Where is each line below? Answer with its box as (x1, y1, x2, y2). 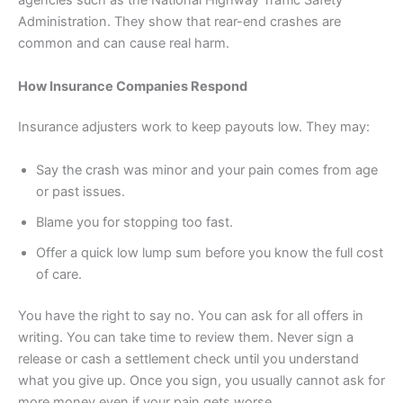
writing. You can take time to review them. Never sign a (18, 328, 354, 345)
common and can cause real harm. (18, 35, 229, 52)
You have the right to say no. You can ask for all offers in (18, 307, 363, 324)
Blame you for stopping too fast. (36, 213, 233, 230)
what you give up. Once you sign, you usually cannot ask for (18, 372, 385, 389)
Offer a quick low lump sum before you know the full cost (36, 244, 383, 261)
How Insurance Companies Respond (18, 77, 247, 94)
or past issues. (36, 183, 125, 200)
